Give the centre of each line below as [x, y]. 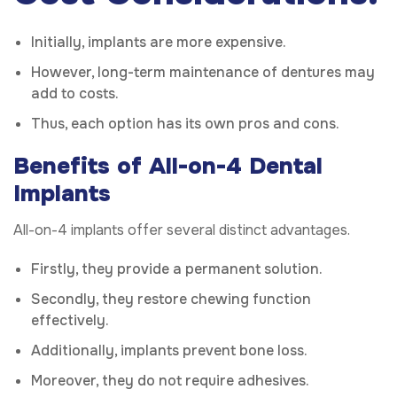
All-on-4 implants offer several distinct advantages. [182, 230]
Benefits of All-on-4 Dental [168, 167]
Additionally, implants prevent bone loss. [169, 350]
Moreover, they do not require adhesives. [170, 380]
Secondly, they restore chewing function [171, 299]
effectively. [70, 320]
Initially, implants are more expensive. [159, 43]
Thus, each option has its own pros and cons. [185, 124]
